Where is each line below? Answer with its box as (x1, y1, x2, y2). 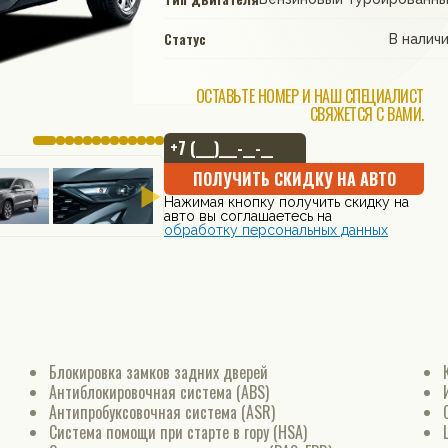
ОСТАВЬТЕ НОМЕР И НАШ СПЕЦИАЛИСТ (195, 84, 424, 108)
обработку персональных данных (164, 222, 388, 238)
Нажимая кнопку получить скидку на (164, 194, 409, 210)
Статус (164, 27, 206, 49)
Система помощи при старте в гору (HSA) (48, 420, 307, 444)
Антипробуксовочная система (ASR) (48, 400, 275, 424)
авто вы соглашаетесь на (164, 208, 332, 224)
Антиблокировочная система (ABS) (48, 380, 269, 404)
